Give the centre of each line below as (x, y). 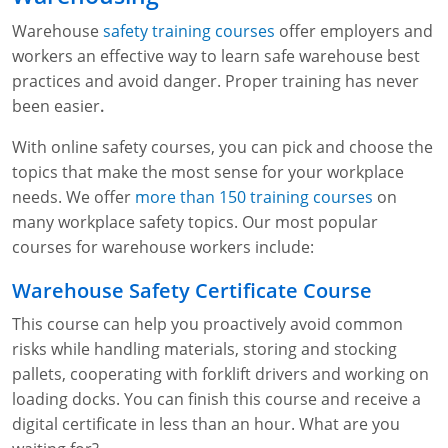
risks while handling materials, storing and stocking (204, 349)
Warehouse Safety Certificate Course (192, 290)
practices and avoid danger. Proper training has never (215, 81)
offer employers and (354, 31)
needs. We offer (73, 197)
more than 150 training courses (254, 197)
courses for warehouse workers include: (163, 247)
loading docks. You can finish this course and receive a (216, 399)
